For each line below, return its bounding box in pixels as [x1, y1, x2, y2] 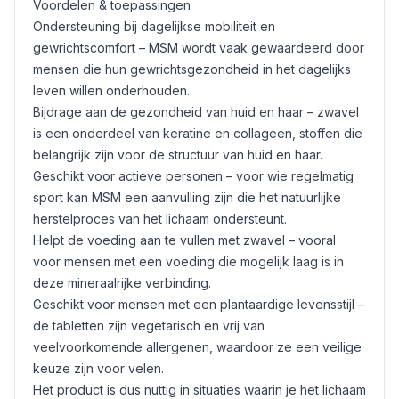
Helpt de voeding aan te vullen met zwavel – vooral [33, 232, 336, 248]
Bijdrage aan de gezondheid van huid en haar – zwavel [33, 104, 359, 119]
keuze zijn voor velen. [33, 361, 164, 376]
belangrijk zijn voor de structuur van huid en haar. [33, 147, 322, 162]
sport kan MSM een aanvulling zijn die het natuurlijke [33, 190, 341, 205]
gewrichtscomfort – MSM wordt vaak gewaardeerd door [33, 40, 364, 55]
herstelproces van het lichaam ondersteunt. [33, 211, 287, 226]
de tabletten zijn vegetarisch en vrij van [33, 318, 265, 333]
